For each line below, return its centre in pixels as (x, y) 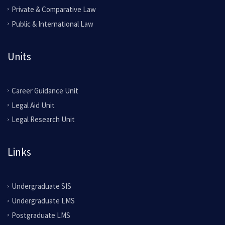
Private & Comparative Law (54, 9)
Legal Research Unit (43, 120)
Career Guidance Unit (45, 90)
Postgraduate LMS (41, 215)
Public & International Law (52, 24)
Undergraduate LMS (43, 201)
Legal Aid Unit (33, 105)
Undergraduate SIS (41, 186)
